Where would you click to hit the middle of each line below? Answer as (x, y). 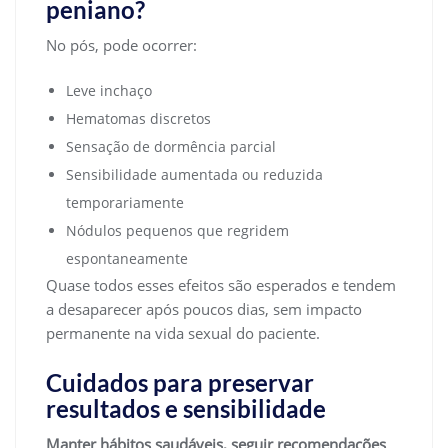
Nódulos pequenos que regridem (177, 230)
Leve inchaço (109, 90)
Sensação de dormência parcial (171, 146)
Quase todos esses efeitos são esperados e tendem (221, 284)
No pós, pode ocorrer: (121, 44)
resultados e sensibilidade (186, 408)
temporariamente (125, 202)
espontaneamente (127, 258)
